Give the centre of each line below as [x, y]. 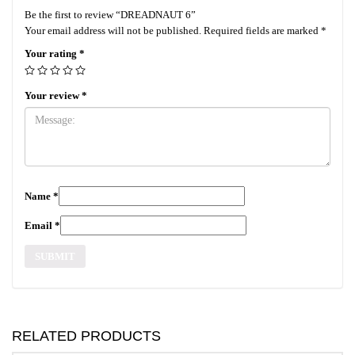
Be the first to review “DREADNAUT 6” [110, 14]
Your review [53, 95]
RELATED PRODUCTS [86, 336]
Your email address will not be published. [113, 30]
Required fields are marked [261, 30]
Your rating [52, 53]
